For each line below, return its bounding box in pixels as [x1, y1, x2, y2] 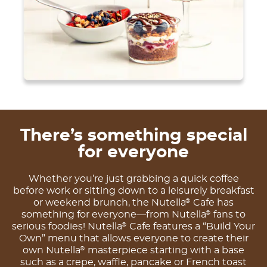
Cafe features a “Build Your [127, 221, 255, 231]
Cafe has [191, 197, 234, 207]
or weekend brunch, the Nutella [33, 197, 186, 207]
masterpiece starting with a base [85, 245, 244, 255]
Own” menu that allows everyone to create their [18, 233, 249, 243]
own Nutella [23, 245, 80, 255]
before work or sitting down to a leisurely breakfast [13, 185, 254, 195]
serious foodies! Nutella [12, 221, 122, 231]
